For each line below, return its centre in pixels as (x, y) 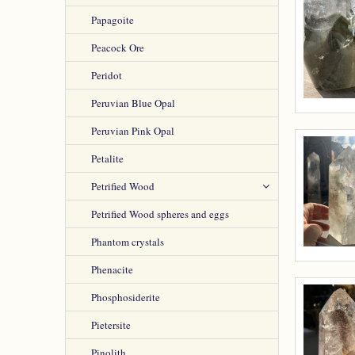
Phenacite (112, 269)
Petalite (107, 158)
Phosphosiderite (126, 297)
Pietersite (111, 325)
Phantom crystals (128, 242)
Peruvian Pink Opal (133, 131)
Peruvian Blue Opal (133, 103)
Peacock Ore (118, 48)
